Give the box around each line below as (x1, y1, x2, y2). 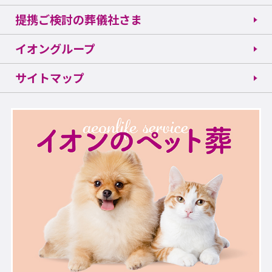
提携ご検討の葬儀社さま (15, 11, 143, 29)
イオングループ (15, 40, 96, 58)
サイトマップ (15, 69, 85, 87)
